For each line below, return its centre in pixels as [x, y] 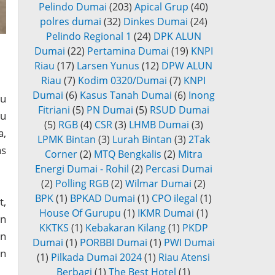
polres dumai [70, 22]
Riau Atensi [184, 258]
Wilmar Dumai [158, 184]
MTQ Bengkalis [127, 154]
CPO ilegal [175, 199]
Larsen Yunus [108, 66]
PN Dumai [110, 110]
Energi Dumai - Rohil [82, 169]
